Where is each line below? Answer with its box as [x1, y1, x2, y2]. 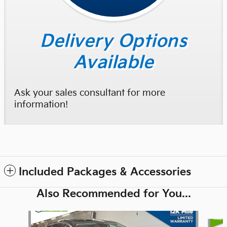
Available [73, 52, 154, 73]
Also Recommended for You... [36, 187, 191, 201]
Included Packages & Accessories [19, 166, 191, 179]
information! [14, 99, 68, 110]
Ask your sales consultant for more [14, 88, 165, 99]
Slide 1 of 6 [4, 211, 41, 220]
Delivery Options [40, 30, 187, 52]
